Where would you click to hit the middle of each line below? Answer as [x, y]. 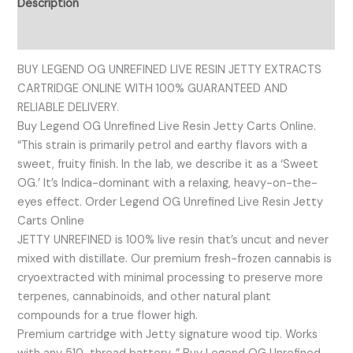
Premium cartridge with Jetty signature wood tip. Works [168, 335]
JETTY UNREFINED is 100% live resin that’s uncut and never [173, 240]
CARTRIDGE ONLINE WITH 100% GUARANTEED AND [153, 89]
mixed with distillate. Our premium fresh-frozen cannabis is [175, 259]
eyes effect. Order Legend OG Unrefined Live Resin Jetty [171, 203]
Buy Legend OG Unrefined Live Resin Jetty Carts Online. [167, 127]
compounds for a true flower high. [108, 316]
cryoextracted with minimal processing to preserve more [171, 278]
